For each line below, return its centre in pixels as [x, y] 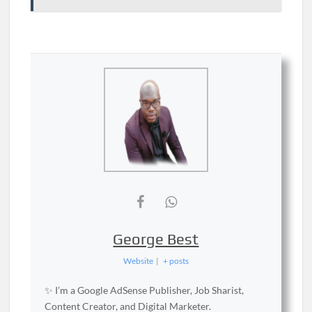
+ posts [176, 261]
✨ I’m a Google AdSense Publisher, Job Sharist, [145, 290]
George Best [156, 239]
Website [138, 261]
